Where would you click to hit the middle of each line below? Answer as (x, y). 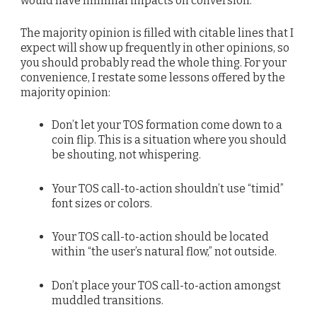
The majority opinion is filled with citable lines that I (157, 33)
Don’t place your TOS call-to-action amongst (166, 285)
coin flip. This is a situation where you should (169, 140)
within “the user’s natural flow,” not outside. (164, 252)
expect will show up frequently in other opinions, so (155, 48)
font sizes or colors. (102, 203)
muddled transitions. (107, 300)
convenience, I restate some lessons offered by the (153, 78)
